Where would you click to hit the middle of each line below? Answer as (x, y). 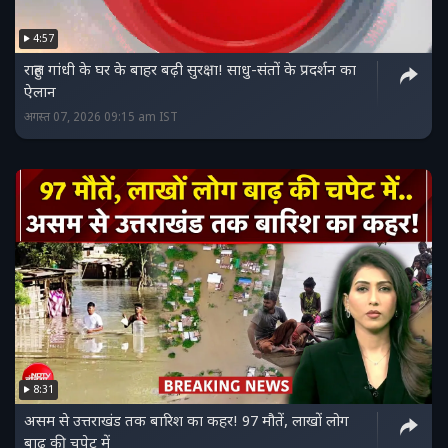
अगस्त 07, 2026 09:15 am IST (101, 117)
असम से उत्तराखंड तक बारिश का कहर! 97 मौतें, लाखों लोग (186, 422)
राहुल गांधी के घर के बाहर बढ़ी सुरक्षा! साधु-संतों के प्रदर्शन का (190, 71)
